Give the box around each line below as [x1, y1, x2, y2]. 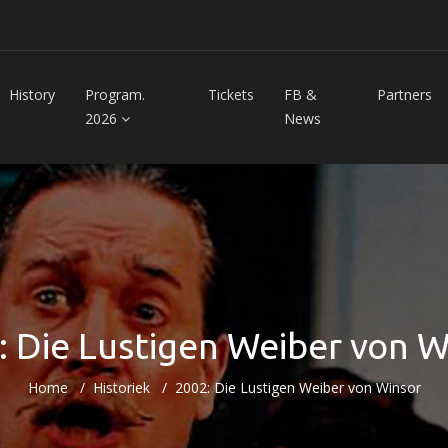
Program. [85, 85, 146, 104]
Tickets [208, 85, 255, 104]
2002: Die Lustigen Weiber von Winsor [174, 378, 421, 397]
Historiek [92, 378, 150, 397]
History [9, 85, 56, 104]
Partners [376, 85, 432, 104]
